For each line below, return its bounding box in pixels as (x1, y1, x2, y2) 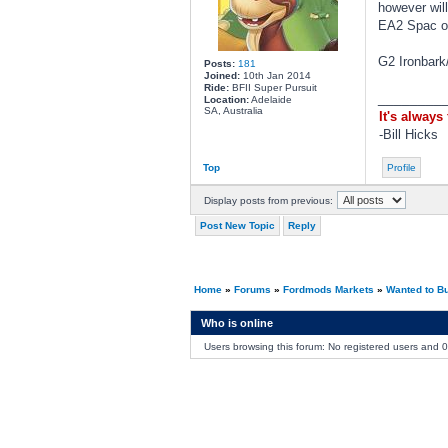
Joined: (203, 70, 240, 81)
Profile (386, 162, 416, 173)
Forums (233, 284, 271, 295)
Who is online (200, 317, 273, 329)
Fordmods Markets (282, 284, 374, 295)
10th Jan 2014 (239, 70, 311, 81)
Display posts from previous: (203, 195, 333, 206)
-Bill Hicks (378, 127, 438, 142)
